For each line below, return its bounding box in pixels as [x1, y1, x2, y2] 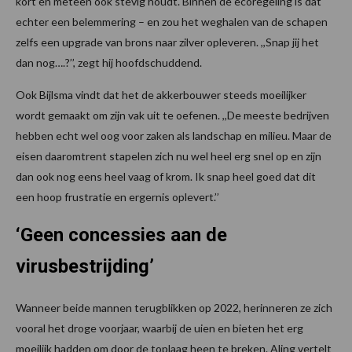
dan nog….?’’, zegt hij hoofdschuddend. [16, 56, 202, 70]
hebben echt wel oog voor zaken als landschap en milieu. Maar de [16, 129, 332, 143]
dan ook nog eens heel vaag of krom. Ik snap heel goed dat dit [16, 170, 316, 184]
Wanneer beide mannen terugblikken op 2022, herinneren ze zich [16, 301, 332, 315]
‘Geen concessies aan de [16, 224, 227, 247]
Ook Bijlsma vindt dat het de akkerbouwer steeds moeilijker [16, 88, 306, 102]
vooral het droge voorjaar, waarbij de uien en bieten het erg [16, 321, 303, 335]
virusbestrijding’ [16, 255, 154, 278]
